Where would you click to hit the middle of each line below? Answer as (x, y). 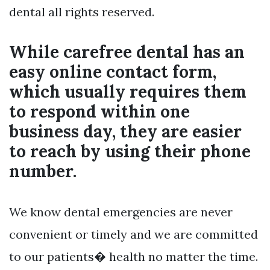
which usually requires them (128, 92)
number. (43, 171)
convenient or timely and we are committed (133, 234)
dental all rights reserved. (82, 12)
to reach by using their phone (130, 152)
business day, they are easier (125, 132)
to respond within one (99, 112)
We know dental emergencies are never (121, 212)
